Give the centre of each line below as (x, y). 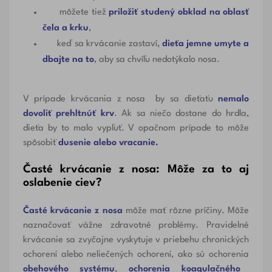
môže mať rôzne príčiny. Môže (186, 211)
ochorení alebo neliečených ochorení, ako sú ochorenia (136, 255)
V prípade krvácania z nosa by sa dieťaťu (118, 100)
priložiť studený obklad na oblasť (179, 13)
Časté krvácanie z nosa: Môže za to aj (136, 170)
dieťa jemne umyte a (206, 44)
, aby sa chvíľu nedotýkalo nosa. (157, 60)
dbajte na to (68, 60)
